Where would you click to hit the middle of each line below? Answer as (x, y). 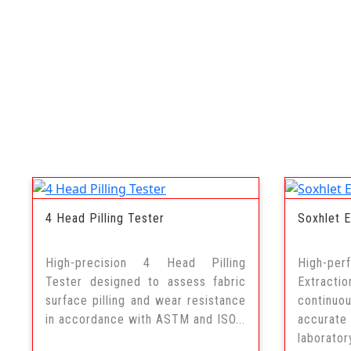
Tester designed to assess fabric (146, 281)
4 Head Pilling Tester (105, 218)
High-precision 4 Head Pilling (146, 262)
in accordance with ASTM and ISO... (145, 319)
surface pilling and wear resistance (146, 300)
